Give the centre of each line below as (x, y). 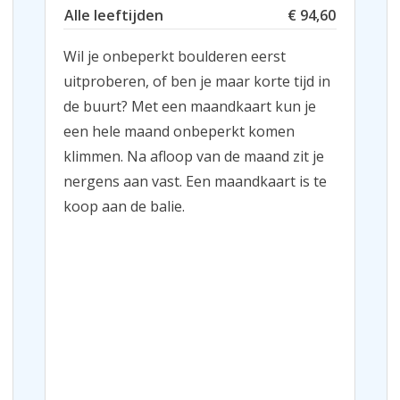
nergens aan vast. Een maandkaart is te (195, 181)
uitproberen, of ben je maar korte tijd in (197, 81)
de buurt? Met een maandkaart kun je (190, 106)
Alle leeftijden (114, 15)
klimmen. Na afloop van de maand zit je (194, 156)
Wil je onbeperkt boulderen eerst (175, 56)
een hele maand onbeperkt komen (179, 131)
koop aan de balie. (124, 206)
